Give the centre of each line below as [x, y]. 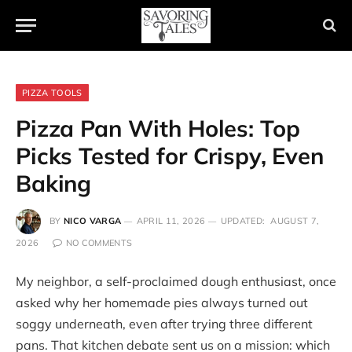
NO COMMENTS [99, 243]
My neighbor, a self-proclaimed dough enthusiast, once [176, 281]
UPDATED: [243, 220]
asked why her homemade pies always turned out [162, 302]
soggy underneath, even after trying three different [164, 324]
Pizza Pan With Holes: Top [158, 128]
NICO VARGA [93, 220]
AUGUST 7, [295, 220]
